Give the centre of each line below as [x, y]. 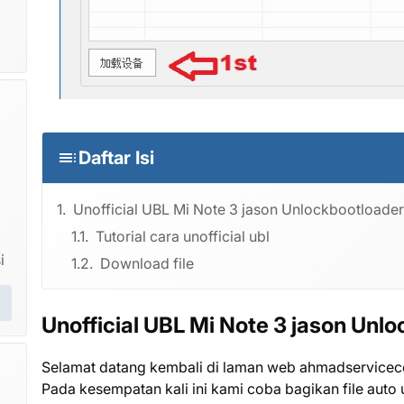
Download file [147, 263]
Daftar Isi [116, 157]
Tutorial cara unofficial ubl [183, 236]
